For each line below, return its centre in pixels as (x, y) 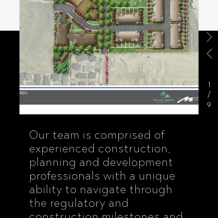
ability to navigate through (101, 189)
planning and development (101, 162)
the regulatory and (79, 203)
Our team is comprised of (97, 135)
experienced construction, (100, 148)
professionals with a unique (102, 176)
